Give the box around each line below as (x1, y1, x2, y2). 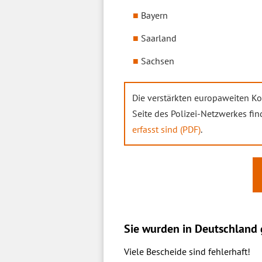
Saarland (141, 32, 177, 44)
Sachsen (141, 55, 174, 67)
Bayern (141, 9, 168, 21)
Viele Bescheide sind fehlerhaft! (124, 246, 250, 257)
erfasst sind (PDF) (132, 123, 201, 135)
